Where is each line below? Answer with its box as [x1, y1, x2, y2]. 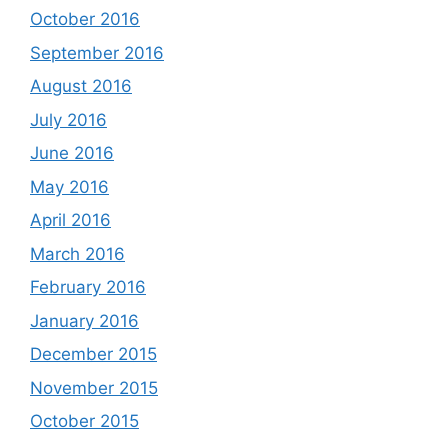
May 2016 [30, 176, 109, 197]
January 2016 [30, 310, 139, 331]
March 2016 [30, 243, 125, 264]
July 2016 [30, 109, 107, 130]
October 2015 [30, 411, 139, 431]
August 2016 [30, 76, 132, 96]
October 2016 [30, 9, 140, 29]
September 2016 [30, 42, 164, 63]
